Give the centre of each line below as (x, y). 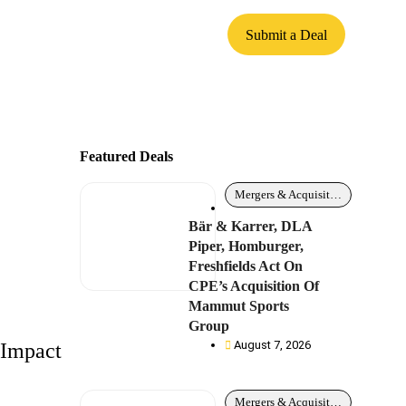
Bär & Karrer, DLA (251, 226)
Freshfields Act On (246, 266)
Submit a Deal (286, 35)
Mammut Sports (239, 306)
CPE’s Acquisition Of (254, 286)
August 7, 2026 (273, 345)
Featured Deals (127, 156)
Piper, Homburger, (246, 246)
